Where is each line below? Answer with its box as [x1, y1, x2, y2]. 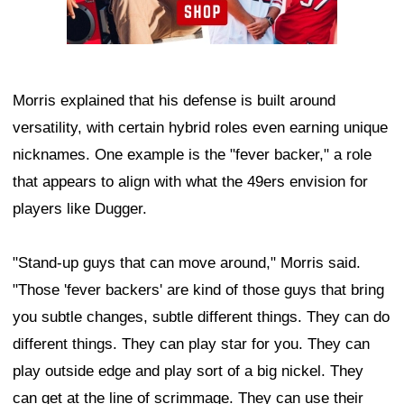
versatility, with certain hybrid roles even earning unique [13, 119, 388, 137]
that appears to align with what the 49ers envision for [13, 173, 368, 191]
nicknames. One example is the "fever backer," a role [13, 146, 372, 164]
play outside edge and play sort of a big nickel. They [13, 363, 363, 381]
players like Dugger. [13, 200, 147, 218]
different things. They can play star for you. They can [13, 335, 370, 353]
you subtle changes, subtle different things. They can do [13, 308, 390, 326]
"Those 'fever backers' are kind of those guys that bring [13, 281, 384, 299]
